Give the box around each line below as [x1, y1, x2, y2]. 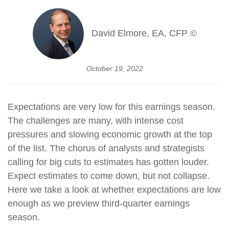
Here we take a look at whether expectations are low [8, 184, 221, 195]
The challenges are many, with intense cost [8, 115, 184, 126]
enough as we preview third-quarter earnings [8, 198, 190, 209]
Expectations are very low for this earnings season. [8, 101, 215, 112]
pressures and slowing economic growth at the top [8, 129, 212, 140]
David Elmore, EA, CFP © [91, 28, 197, 39]
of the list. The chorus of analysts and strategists [8, 143, 204, 153]
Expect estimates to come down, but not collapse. [8, 170, 210, 181]
